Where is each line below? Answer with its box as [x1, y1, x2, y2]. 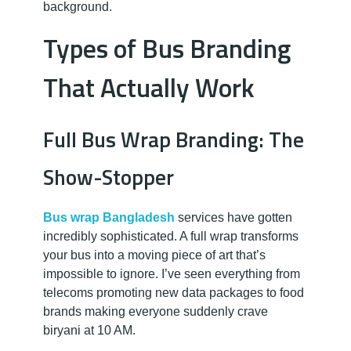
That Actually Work [43, 67, 255, 108]
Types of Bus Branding [43, 28, 291, 69]
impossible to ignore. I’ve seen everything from [43, 267, 300, 281]
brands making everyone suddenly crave [43, 305, 268, 319]
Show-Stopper [43, 161, 174, 194]
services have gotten [175, 211, 292, 225]
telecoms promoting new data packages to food [43, 286, 304, 300]
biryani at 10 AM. [43, 324, 136, 338]
